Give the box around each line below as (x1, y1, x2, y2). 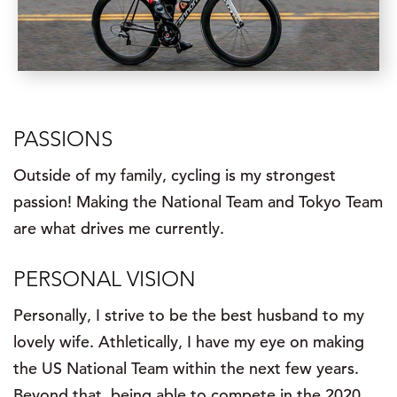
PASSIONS (13, 126, 113, 152)
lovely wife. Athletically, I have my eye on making (13, 331, 364, 353)
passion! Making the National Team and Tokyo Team (13, 191, 383, 213)
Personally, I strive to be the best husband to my (13, 305, 364, 326)
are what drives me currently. (13, 218, 224, 239)
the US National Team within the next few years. (13, 358, 359, 379)
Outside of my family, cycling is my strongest (13, 165, 336, 186)
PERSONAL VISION (13, 266, 196, 292)
